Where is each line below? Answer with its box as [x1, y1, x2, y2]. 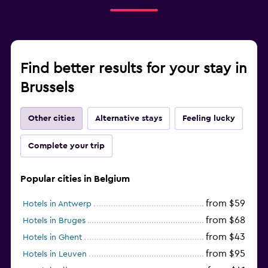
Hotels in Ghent [23, 233, 82, 242]
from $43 [206, 232, 245, 242]
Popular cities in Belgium [20, 173, 130, 184]
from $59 [206, 198, 245, 208]
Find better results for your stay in [20, 61, 247, 76]
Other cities [28, 114, 75, 123]
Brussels [20, 80, 74, 95]
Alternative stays [95, 114, 162, 123]
